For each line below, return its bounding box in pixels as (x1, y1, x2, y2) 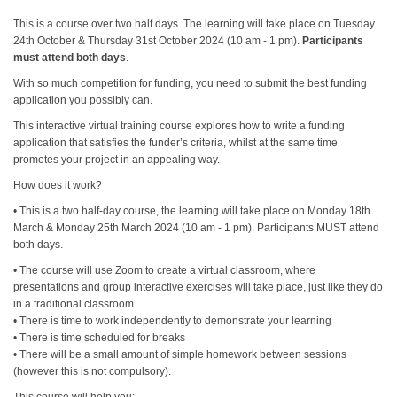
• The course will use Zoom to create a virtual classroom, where (13, 264, 316, 276)
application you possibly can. (13, 94, 153, 106)
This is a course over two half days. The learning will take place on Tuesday (13, 18, 376, 30)
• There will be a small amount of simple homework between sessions (13, 348, 347, 361)
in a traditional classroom (13, 298, 135, 310)
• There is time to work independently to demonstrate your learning (13, 315, 332, 327)
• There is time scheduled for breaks (13, 331, 186, 344)
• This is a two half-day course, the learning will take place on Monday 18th (13, 205, 371, 217)
